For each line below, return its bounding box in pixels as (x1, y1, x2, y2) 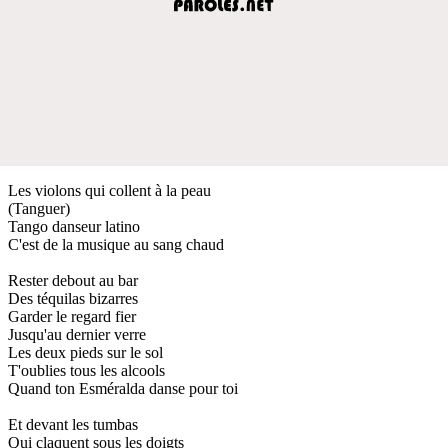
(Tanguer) (8, 199, 70, 217)
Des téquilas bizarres (8, 289, 138, 307)
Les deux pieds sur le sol (8, 343, 163, 361)
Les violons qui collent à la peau (8, 181, 211, 199)
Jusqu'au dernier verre (8, 325, 146, 343)
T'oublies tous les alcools (8, 361, 165, 379)
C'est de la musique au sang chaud (8, 235, 224, 253)
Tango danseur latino (8, 217, 140, 235)
